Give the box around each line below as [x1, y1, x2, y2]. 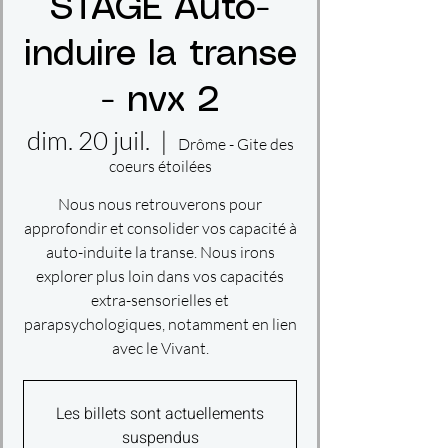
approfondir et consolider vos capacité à [23, 217, 297, 238]
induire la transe [23, 37, 297, 72]
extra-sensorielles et [91, 289, 229, 310]
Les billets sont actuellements [56, 401, 264, 426]
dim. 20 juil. [26, 123, 150, 156]
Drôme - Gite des [177, 133, 294, 154]
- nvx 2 [100, 83, 220, 118]
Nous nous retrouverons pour [58, 193, 262, 214]
